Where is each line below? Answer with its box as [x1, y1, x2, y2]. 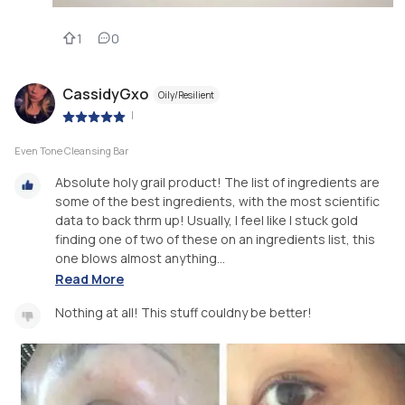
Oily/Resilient [158, 89, 214, 102]
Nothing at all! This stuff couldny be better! [55, 304, 312, 322]
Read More [55, 270, 124, 288]
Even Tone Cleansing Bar [14, 144, 128, 158]
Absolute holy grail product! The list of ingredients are [55, 174, 380, 192]
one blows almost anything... [55, 250, 225, 268]
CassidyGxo [62, 84, 148, 105]
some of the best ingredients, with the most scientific [55, 193, 380, 211]
